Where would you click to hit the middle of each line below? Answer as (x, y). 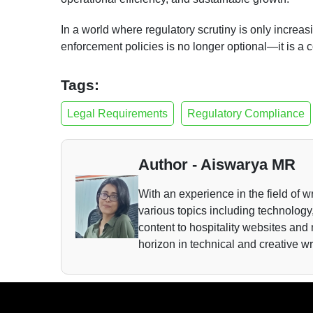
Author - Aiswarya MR (217, 164)
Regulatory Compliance (246, 113)
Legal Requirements (117, 113)
